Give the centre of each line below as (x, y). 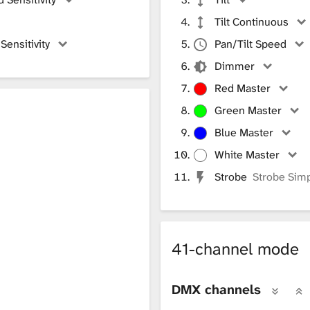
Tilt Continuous (252, 21)
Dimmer (235, 66)
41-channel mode (238, 249)
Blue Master (244, 132)
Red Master (243, 88)
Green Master (248, 110)
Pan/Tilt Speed (251, 44)
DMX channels (216, 289)
